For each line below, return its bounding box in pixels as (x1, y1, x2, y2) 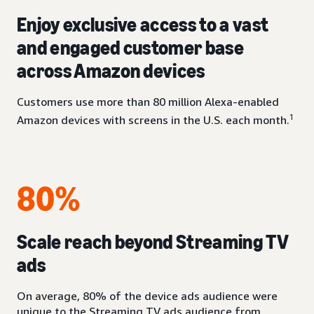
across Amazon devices (17, 60, 205, 83)
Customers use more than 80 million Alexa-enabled (17, 95, 279, 109)
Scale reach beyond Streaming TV (17, 231, 288, 254)
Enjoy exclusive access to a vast (17, 13, 269, 36)
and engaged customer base (17, 36, 245, 60)
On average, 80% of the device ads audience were (17, 289, 278, 303)
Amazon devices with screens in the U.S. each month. (17, 113, 289, 128)
